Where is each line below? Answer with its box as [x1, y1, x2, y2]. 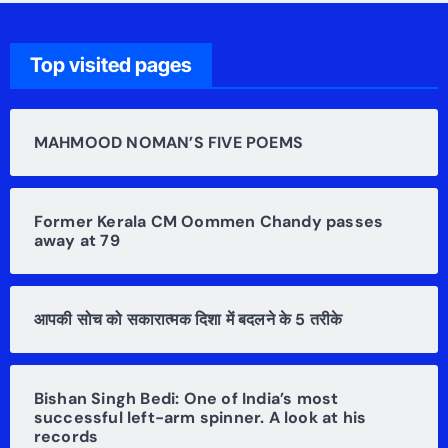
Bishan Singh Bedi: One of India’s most [33, 387, 339, 409]
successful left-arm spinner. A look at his [33, 406, 367, 428]
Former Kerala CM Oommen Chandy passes [33, 210, 384, 232]
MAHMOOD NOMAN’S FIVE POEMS [33, 131, 303, 153]
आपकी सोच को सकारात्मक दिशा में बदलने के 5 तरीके [33, 308, 343, 330]
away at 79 [33, 229, 120, 251]
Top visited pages [29, 52, 192, 77]
